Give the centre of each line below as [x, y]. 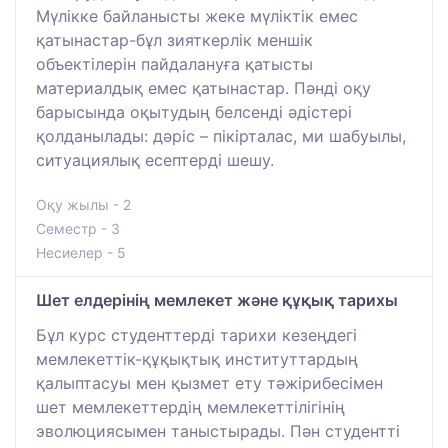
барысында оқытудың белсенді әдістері [194, 111]
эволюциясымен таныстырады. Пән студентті [218, 430]
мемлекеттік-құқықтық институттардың [197, 358]
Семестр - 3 [78, 228]
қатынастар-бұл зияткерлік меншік [174, 39]
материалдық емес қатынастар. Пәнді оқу [203, 87]
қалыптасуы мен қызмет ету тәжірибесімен [209, 382]
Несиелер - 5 [81, 252]
